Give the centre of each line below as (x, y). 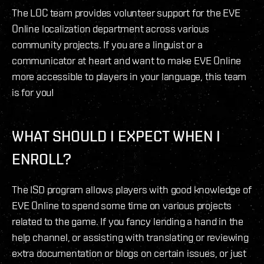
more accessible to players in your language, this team (129, 76)
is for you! (33, 92)
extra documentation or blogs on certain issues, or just (129, 253)
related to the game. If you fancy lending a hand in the (128, 221)
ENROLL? (42, 159)
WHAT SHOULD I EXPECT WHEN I (116, 136)
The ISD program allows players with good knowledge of (132, 189)
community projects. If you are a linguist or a (107, 44)
